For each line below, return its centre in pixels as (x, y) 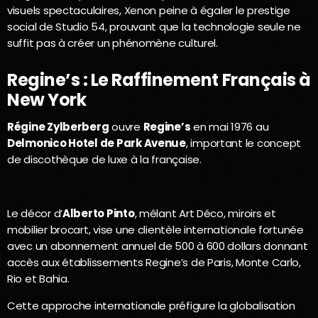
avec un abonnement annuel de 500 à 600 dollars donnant (158, 246)
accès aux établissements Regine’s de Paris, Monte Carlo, (154, 262)
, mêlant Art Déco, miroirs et (205, 213)
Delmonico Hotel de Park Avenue (97, 143)
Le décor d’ (35, 213)
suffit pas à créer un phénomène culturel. (113, 43)
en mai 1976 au (230, 126)
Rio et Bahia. (38, 278)
